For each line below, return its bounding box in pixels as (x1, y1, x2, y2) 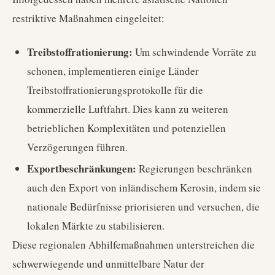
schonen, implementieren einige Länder (27, 64, 199, 78)
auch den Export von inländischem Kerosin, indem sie (27, 180, 261, 195)
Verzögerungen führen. (27, 140, 128, 154)
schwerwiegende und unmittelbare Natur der (12, 257, 204, 271)
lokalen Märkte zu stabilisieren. (27, 219, 165, 233)
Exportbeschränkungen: (27, 161, 136, 176)
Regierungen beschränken (136, 161, 252, 176)
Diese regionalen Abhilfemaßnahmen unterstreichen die (12, 238, 255, 252)
